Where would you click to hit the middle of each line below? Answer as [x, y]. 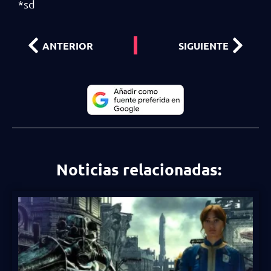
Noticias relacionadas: [139, 169]
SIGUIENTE [204, 45]
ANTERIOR [68, 45]
